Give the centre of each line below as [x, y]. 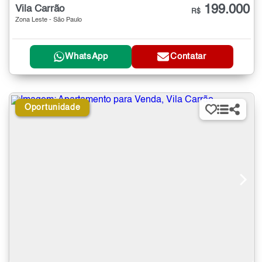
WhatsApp [87, 57]
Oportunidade [53, 107]
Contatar [188, 57]
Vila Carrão [40, 9]
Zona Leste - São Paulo [49, 20]
